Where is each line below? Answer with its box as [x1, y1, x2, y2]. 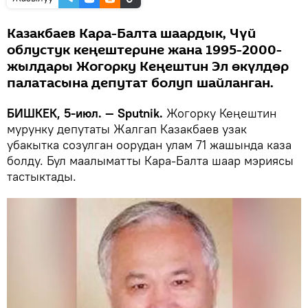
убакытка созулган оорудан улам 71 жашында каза [7, 136, 291, 153]
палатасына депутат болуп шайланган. [7, 73, 274, 93]
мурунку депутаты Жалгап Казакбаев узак [7, 120, 247, 137]
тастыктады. [7, 168, 76, 184]
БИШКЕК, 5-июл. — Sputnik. [7, 104, 163, 121]
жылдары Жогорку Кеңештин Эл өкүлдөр [7, 56, 289, 76]
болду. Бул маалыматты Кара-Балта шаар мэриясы [7, 152, 294, 168]
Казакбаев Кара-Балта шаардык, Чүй [7, 23, 256, 43]
